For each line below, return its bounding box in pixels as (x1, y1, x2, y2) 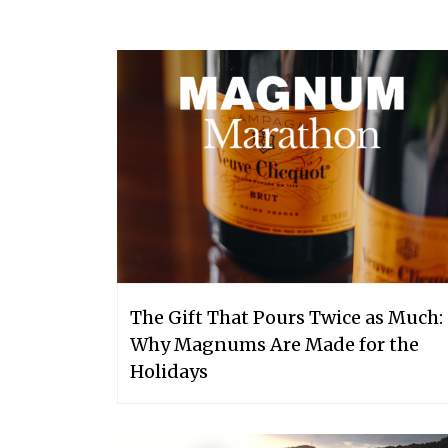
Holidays (130, 359, 208, 383)
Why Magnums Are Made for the (130, 332, 419, 356)
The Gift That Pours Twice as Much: (130, 305, 443, 329)
